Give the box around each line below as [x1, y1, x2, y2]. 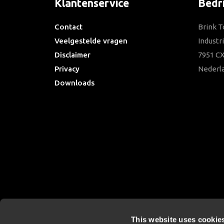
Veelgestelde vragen [54, 36, 127, 45]
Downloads [54, 78, 94, 87]
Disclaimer [54, 50, 90, 59]
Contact [54, 22, 82, 31]
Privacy [54, 64, 79, 73]
